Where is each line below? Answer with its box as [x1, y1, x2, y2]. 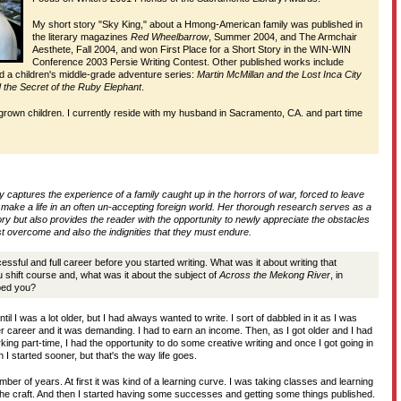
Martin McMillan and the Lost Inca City [197, 69, 362, 80]
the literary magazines [32, 31, 131, 42]
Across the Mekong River [219, 269, 330, 280]
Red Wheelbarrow [131, 31, 209, 42]
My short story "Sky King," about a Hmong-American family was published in [32, 19, 363, 30]
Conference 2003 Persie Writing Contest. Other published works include [32, 56, 344, 67]
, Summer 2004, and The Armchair [209, 31, 357, 42]
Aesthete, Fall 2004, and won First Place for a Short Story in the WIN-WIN [32, 44, 351, 55]
